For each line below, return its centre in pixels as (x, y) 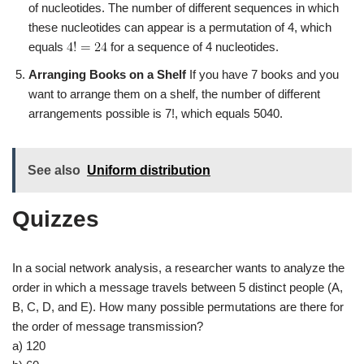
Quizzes (56, 219)
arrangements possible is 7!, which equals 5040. (156, 113)
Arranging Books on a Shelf (107, 74)
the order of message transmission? (108, 326)
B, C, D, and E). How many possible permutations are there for (178, 306)
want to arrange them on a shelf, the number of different (174, 93)
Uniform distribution (149, 170)
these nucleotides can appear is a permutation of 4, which (180, 27)
